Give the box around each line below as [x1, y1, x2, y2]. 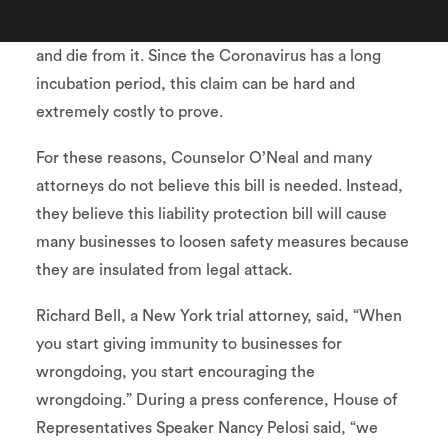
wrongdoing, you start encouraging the [36, 364, 315, 380]
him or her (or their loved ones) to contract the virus [36, 20, 407, 36]
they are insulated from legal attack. [36, 262, 292, 278]
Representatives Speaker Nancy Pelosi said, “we [36, 420, 378, 436]
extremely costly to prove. [36, 104, 223, 120]
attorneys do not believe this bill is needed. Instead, [36, 178, 403, 194]
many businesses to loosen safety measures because [36, 234, 409, 250]
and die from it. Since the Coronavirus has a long [36, 48, 381, 64]
